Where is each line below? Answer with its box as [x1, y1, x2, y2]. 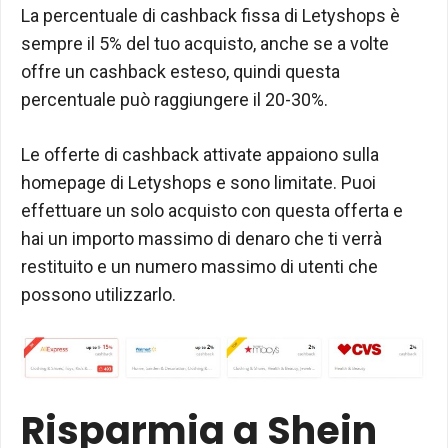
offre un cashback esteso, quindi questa [21, 61, 340, 82]
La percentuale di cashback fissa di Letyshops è [21, 5, 400, 26]
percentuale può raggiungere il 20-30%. [21, 89, 328, 110]
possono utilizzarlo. [21, 284, 176, 305]
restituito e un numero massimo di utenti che [21, 256, 378, 277]
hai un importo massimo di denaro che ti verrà [21, 228, 382, 249]
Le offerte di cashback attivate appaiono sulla [21, 144, 379, 165]
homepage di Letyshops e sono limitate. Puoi [21, 172, 376, 193]
